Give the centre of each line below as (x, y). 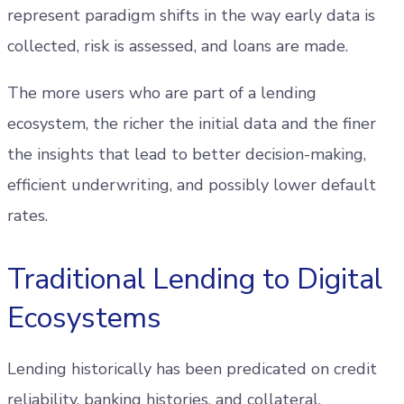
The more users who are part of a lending (162, 93)
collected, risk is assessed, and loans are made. (180, 46)
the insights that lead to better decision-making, (187, 154)
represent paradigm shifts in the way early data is (191, 15)
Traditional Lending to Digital (195, 279)
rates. (28, 216)
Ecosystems (84, 318)
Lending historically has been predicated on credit (192, 369)
